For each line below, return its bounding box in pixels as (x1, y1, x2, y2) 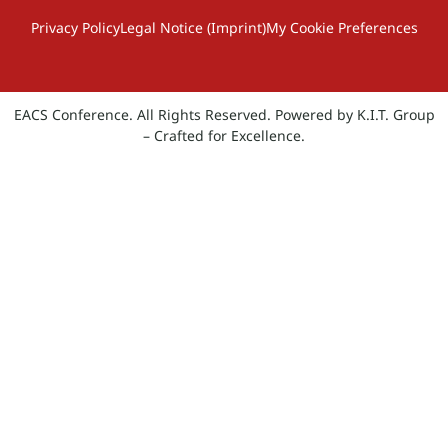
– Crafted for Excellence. (143, 126, 305, 146)
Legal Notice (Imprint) (119, 17, 266, 37)
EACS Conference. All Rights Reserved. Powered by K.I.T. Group (13, 105, 435, 125)
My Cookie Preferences (265, 17, 418, 37)
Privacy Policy (30, 17, 120, 37)
